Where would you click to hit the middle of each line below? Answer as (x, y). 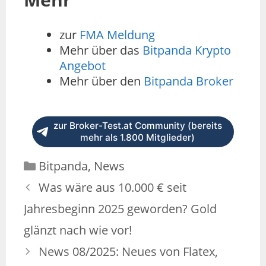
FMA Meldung (117, 35)
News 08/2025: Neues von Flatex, (128, 252)
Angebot (83, 66)
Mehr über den (102, 81)
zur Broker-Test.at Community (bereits (137, 126)
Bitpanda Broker (189, 81)
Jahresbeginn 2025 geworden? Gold (120, 209)
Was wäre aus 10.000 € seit (113, 188)
